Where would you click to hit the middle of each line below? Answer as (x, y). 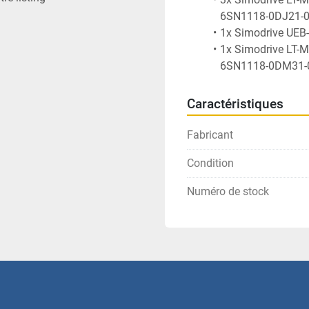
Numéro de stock (228, 191)
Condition (210, 163)
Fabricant (210, 135)
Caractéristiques (235, 104)
